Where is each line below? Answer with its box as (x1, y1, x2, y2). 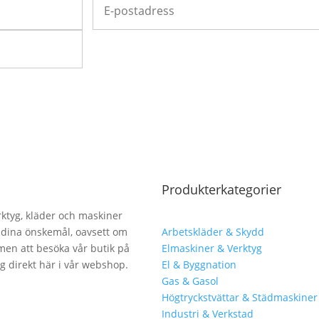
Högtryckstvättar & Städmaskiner (161, 291, 318, 305)
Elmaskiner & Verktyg (161, 241, 262, 256)
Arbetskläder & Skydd (161, 225, 264, 239)
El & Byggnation (161, 258, 236, 272)
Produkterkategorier (161, 180, 281, 198)
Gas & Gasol (161, 274, 219, 288)
